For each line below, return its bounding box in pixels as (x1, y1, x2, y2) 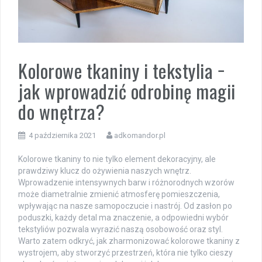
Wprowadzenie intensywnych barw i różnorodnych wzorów (18, 178, 235, 188)
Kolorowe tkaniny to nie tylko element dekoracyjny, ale (18, 154, 216, 164)
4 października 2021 (29, 131, 96, 140)
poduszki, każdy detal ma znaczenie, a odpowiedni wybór (18, 213, 229, 223)
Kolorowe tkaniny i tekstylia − (18, 57, 225, 85)
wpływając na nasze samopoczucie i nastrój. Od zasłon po (18, 201, 232, 211)
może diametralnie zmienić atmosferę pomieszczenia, (18, 189, 220, 199)
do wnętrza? (18, 98, 105, 126)
